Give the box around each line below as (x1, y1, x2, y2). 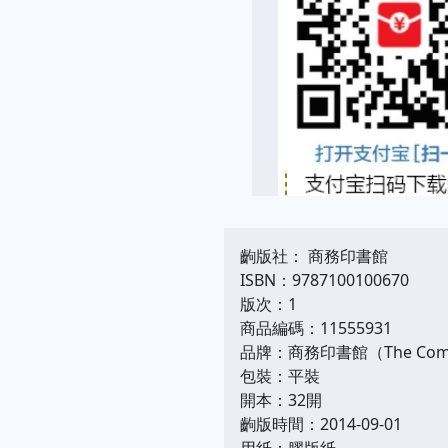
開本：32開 (240, 388, 322, 411)
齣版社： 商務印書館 (240, 244, 388, 267)
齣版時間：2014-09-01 (240, 412, 402, 435)
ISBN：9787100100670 (240, 268, 409, 291)
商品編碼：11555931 (240, 316, 392, 339)
